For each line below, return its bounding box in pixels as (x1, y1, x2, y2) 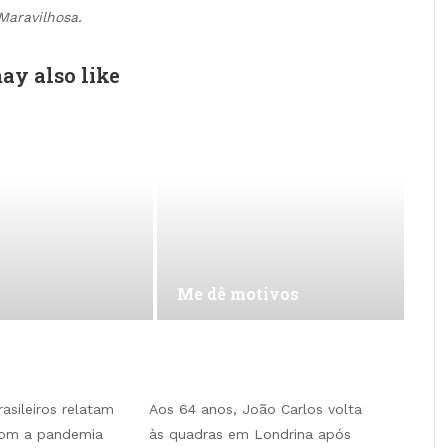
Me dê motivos (176, 282, 299, 304)
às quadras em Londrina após (149, 425, 351, 442)
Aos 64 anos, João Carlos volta (149, 400, 362, 417)
